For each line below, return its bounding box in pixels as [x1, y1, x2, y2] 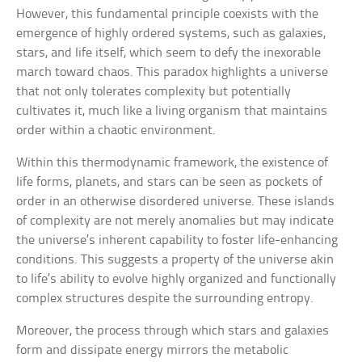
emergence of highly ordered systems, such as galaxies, [16, 27, 326, 41]
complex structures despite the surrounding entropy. [16, 292, 314, 306]
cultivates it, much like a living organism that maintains [16, 104, 328, 119]
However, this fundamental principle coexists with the [16, 7, 319, 22]
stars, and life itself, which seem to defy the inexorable [16, 46, 322, 61]
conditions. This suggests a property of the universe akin [16, 253, 335, 267]
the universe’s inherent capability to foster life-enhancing [16, 234, 339, 248]
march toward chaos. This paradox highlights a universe [16, 65, 329, 80]
